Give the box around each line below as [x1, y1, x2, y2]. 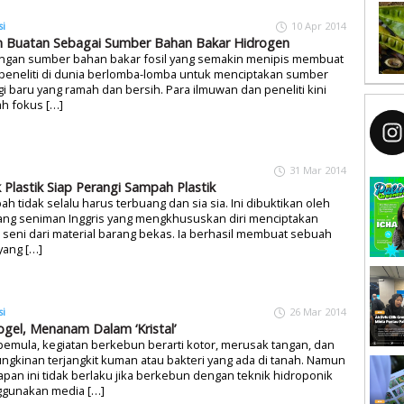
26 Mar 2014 [289, 304, 346, 318]
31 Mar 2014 [289, 163, 346, 178]
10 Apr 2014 [291, 19, 346, 33]
